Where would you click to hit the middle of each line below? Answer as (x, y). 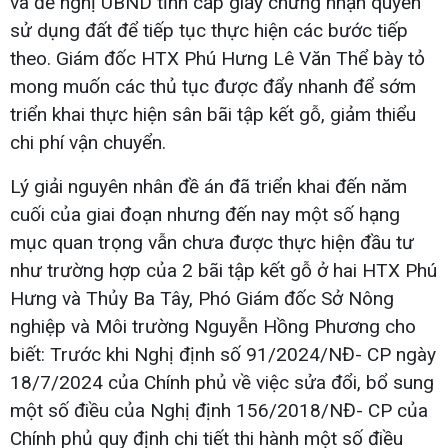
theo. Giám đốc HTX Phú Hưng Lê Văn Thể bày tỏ (217, 58)
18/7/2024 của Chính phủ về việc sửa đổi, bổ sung (222, 382)
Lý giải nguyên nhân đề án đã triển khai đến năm (208, 186)
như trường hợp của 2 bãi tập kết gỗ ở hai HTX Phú (223, 270)
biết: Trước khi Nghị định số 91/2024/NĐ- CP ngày (223, 354)
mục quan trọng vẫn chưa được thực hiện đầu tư (212, 242)
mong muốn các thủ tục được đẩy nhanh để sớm (213, 86)
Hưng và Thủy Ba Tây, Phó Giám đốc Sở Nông (202, 298)
